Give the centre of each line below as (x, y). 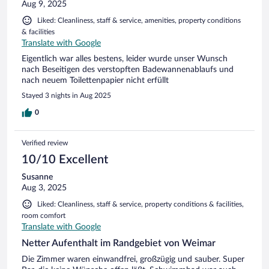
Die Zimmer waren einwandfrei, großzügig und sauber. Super (133, 259)
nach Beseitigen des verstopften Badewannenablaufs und (128, 69)
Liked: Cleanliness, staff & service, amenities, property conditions (139, 20)
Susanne (37, 177)
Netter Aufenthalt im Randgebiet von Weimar (119, 243)
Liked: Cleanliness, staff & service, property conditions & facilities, (141, 204)
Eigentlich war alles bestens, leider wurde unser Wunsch (125, 59)
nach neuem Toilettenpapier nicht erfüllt (95, 80)
